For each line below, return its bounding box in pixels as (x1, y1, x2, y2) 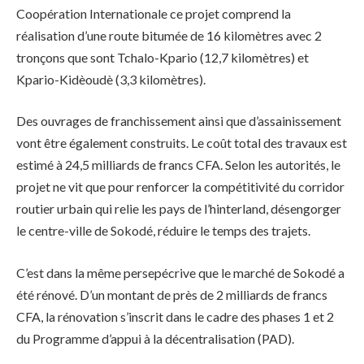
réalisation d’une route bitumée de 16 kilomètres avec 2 (16, 27, 322, 43)
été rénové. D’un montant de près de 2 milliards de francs (16, 286, 327, 302)
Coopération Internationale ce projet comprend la (16, 5, 291, 21)
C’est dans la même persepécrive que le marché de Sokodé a (16, 264, 344, 280)
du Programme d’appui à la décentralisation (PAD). (16, 330, 294, 346)
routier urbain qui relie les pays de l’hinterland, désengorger (16, 201, 341, 217)
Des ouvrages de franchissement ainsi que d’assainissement (16, 113, 341, 129)
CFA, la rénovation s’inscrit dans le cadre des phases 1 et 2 (16, 308, 334, 324)
